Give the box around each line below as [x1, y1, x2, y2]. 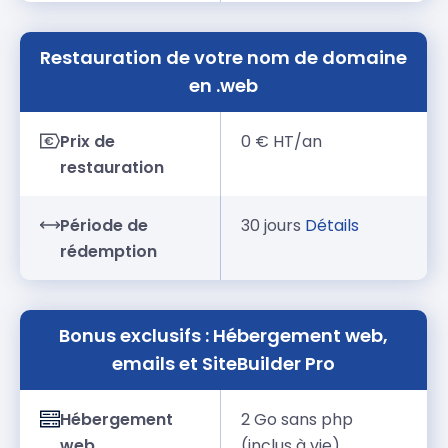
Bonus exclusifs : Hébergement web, [59, 323, 389, 349]
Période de [60, 214, 149, 238]
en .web [189, 73, 259, 99]
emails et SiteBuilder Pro [112, 351, 336, 377]
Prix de [60, 130, 116, 154]
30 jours [241, 214, 306, 238]
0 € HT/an [241, 130, 323, 154]
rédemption [60, 240, 158, 264]
